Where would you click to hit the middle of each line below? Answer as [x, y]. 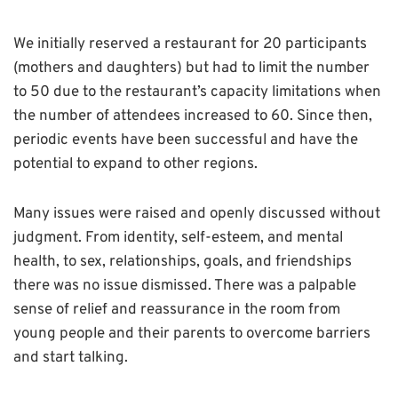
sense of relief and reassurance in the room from [177, 310]
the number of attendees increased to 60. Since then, [193, 116]
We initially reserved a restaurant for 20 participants [190, 44]
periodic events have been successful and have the [186, 140]
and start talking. [72, 358]
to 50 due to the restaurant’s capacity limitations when [197, 92]
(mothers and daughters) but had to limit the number [191, 68]
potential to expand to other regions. [135, 164]
